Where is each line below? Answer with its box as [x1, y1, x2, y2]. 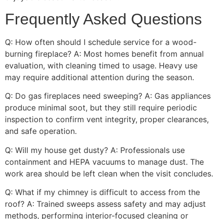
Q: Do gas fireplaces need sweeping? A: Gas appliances [5, 91, 211, 101]
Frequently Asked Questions [5, 10, 202, 28]
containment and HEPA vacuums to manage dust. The [5, 156, 204, 167]
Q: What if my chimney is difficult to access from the [5, 187, 200, 197]
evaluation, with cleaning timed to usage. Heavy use [5, 61, 197, 71]
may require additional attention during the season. [5, 72, 194, 83]
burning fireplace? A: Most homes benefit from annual [5, 49, 204, 59]
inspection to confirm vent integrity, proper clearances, [5, 114, 209, 125]
